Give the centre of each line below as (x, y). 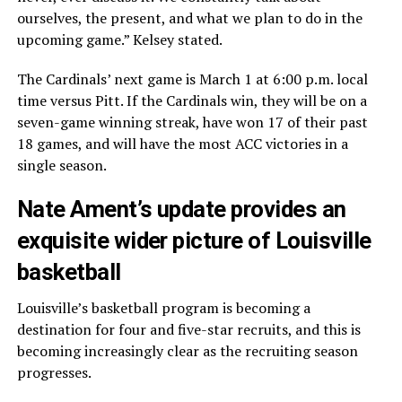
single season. (61, 166)
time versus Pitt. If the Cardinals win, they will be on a (192, 101)
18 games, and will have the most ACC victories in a (182, 144)
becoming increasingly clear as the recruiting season (187, 351)
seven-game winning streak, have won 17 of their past (192, 122)
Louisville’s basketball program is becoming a (163, 308)
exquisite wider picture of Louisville (194, 241)
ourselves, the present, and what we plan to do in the (189, 18)
